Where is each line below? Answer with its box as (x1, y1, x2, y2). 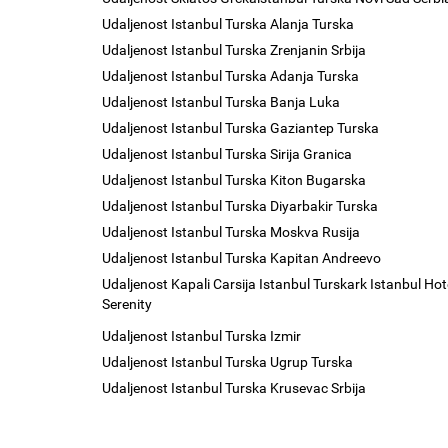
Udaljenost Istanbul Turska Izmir (102, 328, 301, 344)
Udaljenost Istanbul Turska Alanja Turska (102, 16, 354, 32)
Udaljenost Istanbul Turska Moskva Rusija (102, 224, 360, 240)
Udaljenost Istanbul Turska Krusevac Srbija (102, 380, 366, 396)
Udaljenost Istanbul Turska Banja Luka (102, 94, 340, 110)
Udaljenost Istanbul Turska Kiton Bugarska (102, 172, 366, 188)
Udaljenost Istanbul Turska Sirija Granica (102, 146, 352, 162)
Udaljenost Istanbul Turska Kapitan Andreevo (102, 250, 381, 266)
